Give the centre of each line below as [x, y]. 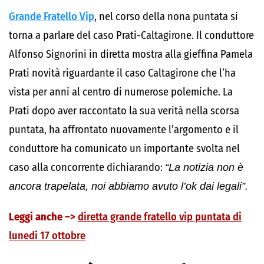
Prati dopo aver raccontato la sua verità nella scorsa [124, 111]
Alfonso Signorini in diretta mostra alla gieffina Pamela [131, 54]
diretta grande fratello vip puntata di [160, 217]
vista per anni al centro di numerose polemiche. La [121, 92]
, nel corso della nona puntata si [166, 16]
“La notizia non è [204, 167]
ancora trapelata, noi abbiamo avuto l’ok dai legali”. [128, 186]
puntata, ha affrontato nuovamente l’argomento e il [124, 130]
